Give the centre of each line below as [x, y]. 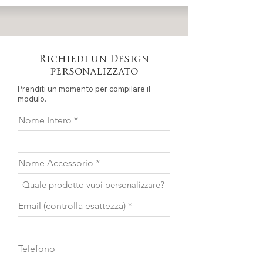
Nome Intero [45, 120]
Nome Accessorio [56, 163]
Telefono [37, 249]
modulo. [32, 99]
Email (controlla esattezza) [72, 206]
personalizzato [94, 72]
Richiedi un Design [94, 60]
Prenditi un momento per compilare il [84, 89]
